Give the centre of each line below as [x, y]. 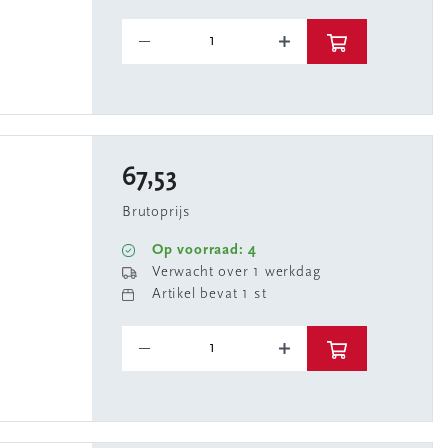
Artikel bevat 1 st [209, 294]
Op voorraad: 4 [205, 250]
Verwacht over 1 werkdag [236, 272]
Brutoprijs [156, 212]
